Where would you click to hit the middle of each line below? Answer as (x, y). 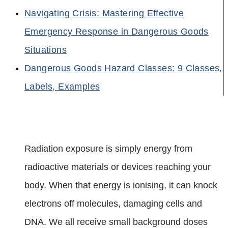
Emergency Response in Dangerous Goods (117, 31)
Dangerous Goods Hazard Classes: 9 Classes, (123, 68)
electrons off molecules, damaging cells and (113, 203)
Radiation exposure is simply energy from (108, 148)
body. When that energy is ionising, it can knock (121, 185)
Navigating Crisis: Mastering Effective (104, 13)
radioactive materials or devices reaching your (118, 167)
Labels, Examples (62, 86)
